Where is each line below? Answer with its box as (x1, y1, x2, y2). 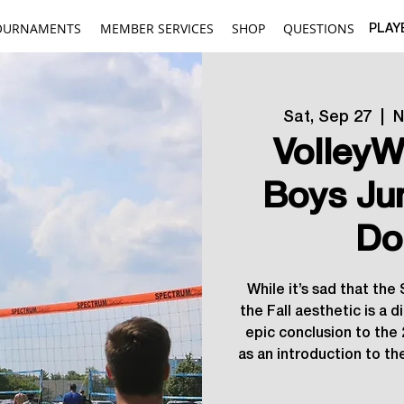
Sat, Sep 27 (282, 110, 372, 124)
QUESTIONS (283, 20, 354, 37)
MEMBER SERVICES (100, 20, 214, 37)
